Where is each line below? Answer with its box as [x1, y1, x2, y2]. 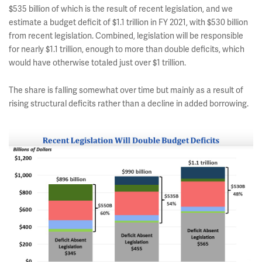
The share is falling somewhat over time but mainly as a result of [9, 85, 243, 95]
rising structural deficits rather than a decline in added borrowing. [9, 98, 249, 109]
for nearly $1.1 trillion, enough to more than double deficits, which [9, 44, 244, 54]
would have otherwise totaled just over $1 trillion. [9, 57, 186, 68]
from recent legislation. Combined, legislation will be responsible [9, 30, 243, 41]
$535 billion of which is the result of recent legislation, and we [9, 4, 233, 14]
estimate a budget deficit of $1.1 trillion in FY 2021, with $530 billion [9, 17, 248, 27]
